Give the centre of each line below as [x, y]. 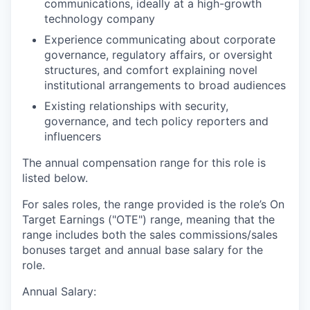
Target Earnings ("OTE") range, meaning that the [148, 220]
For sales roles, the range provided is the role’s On [153, 204]
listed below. [55, 178]
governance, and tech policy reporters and [156, 121]
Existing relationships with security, [136, 106]
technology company [100, 19]
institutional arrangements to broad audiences [165, 85]
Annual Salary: [59, 292]
